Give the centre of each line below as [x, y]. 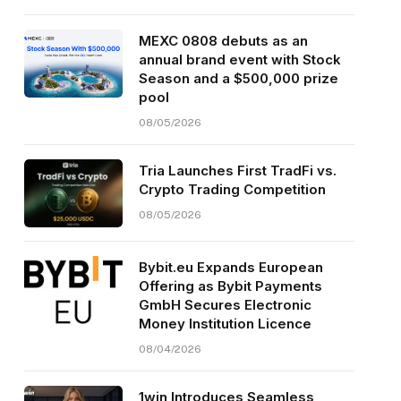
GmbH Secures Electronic [225, 305]
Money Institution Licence [225, 324]
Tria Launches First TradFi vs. [237, 171]
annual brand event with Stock [239, 60]
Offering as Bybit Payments [230, 286]
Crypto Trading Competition [232, 190]
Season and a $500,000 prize [238, 79]
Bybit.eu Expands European [230, 268]
